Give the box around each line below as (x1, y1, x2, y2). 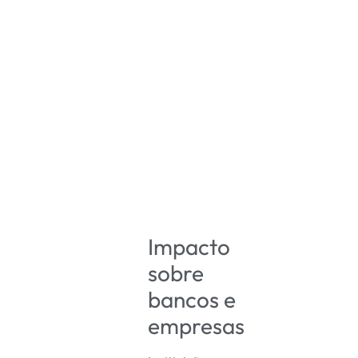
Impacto (148, 233, 231, 261)
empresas (148, 312, 245, 340)
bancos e (148, 285, 237, 314)
